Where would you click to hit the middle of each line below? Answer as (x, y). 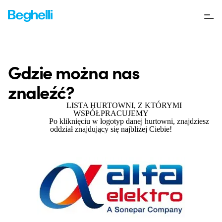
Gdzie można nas (74, 72)
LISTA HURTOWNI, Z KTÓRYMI (111, 105)
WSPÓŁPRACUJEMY (111, 113)
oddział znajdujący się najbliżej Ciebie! (111, 129)
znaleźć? (41, 91)
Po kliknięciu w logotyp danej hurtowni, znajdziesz (111, 121)
